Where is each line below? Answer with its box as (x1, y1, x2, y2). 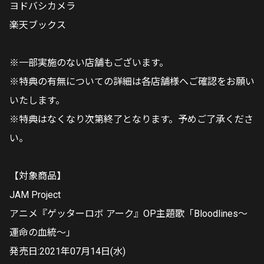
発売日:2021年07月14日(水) (9, 246, 126, 257)
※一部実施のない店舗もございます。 (9, 57, 169, 68)
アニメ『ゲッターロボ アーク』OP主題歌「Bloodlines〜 (9, 208, 247, 219)
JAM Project (9, 189, 61, 200)
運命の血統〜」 (9, 227, 75, 238)
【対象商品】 (9, 170, 66, 181)
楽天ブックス (9, 19, 66, 31)
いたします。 (9, 95, 65, 106)
